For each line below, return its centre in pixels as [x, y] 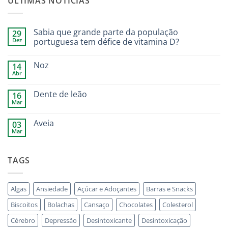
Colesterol [178, 204]
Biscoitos [24, 204]
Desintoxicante [109, 220]
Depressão [61, 220]
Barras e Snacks [169, 189]
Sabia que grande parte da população [106, 32]
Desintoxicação [164, 220]
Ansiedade [52, 189]
